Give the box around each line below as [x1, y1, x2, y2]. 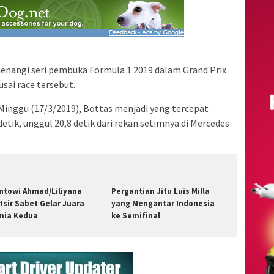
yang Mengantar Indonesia [111, 198, 215, 209]
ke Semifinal [111, 210, 161, 221]
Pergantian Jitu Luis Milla [111, 186, 210, 197]
